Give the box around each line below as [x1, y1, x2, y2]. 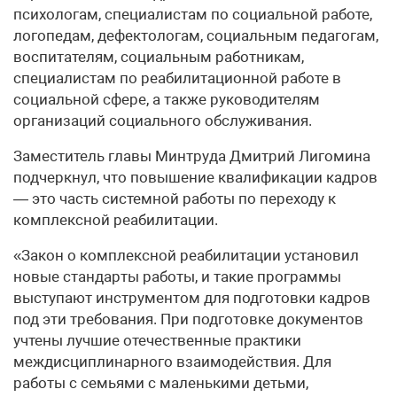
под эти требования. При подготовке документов [13, 309, 363, 328]
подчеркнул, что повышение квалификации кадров [13, 167, 378, 186]
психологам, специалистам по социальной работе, [13, 4, 372, 23]
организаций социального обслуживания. [13, 111, 312, 129]
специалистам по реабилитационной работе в [13, 68, 341, 87]
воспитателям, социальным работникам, [13, 47, 304, 66]
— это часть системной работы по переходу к [13, 189, 336, 207]
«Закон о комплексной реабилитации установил [13, 245, 359, 264]
